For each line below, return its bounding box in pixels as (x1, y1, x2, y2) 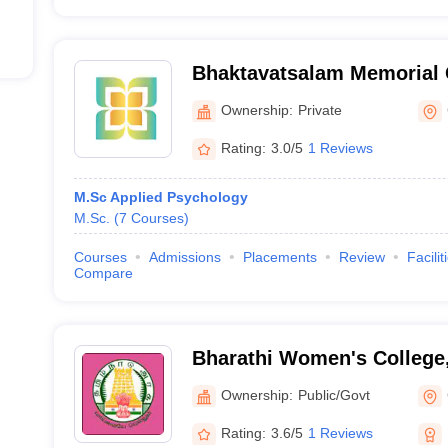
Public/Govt (297, 386, 370, 403)
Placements (242, 249, 317, 265)
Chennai (191, 88, 270, 110)
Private (297, 101, 342, 118)
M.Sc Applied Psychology (73, 189, 248, 205)
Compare (73, 265, 133, 281)
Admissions (148, 249, 221, 265)
